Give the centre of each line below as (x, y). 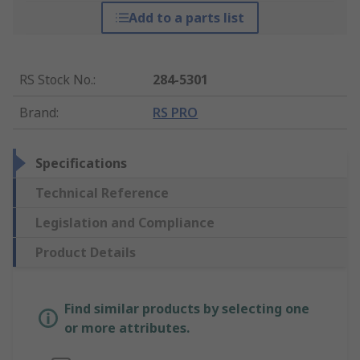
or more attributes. (127, 328)
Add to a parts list (186, 18)
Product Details (86, 253)
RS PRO (176, 113)
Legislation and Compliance (125, 223)
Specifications (81, 164)
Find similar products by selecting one (187, 309)
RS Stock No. (56, 80)
